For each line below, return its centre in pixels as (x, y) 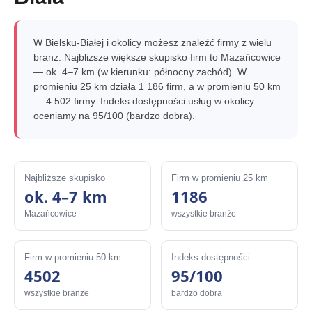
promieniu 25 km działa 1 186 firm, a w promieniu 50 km (157, 86)
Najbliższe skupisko (65, 178)
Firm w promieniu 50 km (73, 257)
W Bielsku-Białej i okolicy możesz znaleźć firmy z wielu (153, 42)
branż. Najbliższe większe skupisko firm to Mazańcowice (157, 57)
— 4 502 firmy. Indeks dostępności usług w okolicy (144, 101)
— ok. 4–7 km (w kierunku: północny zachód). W (140, 72)
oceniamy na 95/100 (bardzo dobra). (114, 116)
